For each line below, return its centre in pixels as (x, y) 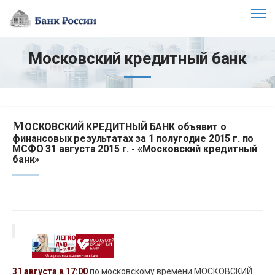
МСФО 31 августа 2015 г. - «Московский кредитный (135, 149)
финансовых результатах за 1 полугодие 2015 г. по (133, 138)
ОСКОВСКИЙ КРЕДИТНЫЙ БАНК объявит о (125, 126)
